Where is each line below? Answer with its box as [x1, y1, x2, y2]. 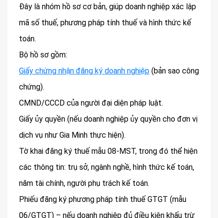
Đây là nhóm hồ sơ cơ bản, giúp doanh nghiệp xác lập [19, 2, 196, 12]
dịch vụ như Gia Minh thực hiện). [19, 130, 126, 140]
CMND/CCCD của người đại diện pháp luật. [19, 98, 163, 108]
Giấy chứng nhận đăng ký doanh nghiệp [19, 66, 149, 76]
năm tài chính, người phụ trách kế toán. [19, 179, 149, 188]
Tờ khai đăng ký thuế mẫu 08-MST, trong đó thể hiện [19, 146, 198, 156]
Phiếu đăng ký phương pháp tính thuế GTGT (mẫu [19, 195, 186, 204]
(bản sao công [149, 66, 199, 76]
